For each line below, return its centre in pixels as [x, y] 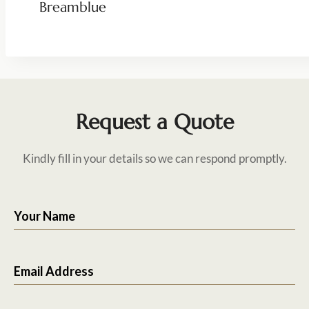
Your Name [44, 216]
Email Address [54, 271]
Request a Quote [154, 121]
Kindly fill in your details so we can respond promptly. [154, 158]
